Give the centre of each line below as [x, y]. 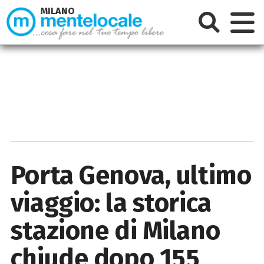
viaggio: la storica [111, 203]
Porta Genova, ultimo [131, 175]
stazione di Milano [115, 230]
